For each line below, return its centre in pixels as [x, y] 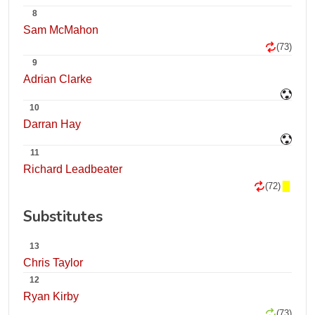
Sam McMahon [61, 30]
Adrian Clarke [58, 79]
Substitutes [63, 217]
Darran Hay [52, 124]
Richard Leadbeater [73, 169]
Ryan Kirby [51, 296]
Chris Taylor [53, 263]
